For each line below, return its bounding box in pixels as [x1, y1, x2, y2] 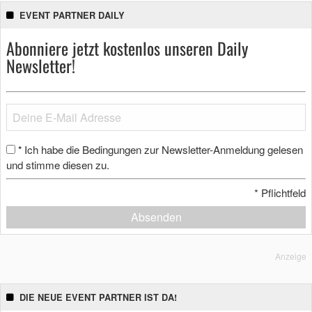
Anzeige [275, 249, 306, 262]
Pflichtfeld [258, 185, 306, 200]
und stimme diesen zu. [6, 157, 109, 172]
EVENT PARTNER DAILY [19, 9, 125, 22]
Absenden [130, 208, 182, 225]
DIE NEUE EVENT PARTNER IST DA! [19, 290, 177, 304]
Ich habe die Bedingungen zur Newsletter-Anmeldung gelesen [24, 142, 303, 157]
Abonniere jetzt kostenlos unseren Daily [6, 36, 248, 61]
